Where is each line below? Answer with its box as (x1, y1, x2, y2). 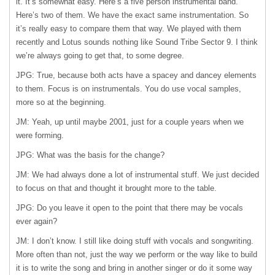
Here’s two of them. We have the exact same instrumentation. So (16, 10, 249, 20)
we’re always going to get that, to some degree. (16, 51, 184, 60)
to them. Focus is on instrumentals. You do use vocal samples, (16, 84, 241, 93)
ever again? (16, 217, 57, 226)
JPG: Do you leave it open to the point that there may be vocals (16, 203, 243, 212)
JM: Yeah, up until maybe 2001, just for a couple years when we (16, 117, 244, 126)
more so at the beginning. (16, 98, 106, 107)
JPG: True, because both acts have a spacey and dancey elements (16, 71, 257, 80)
